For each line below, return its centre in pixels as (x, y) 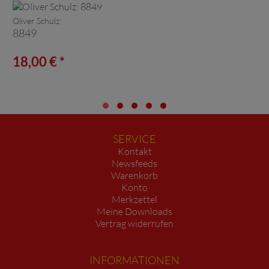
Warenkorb (134, 175)
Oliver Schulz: (37, 20)
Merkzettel (134, 199)
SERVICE (134, 138)
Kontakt (134, 151)
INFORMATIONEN (134, 260)
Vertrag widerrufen (134, 223)
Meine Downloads (134, 211)
